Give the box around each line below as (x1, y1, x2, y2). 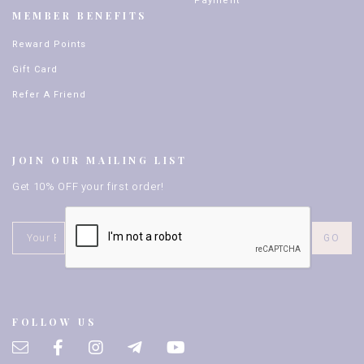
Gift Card (12, 63, 58, 76)
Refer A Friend (12, 88, 87, 102)
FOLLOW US (12, 315, 97, 328)
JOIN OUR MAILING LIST (12, 154, 188, 167)
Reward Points (12, 37, 87, 51)
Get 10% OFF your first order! (12, 179, 164, 194)
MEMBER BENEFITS (12, 9, 147, 22)
